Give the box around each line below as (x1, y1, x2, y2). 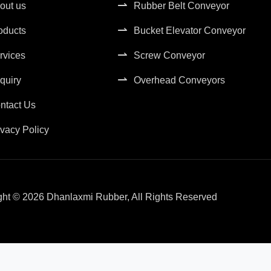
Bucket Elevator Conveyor (133, 25, 246, 36)
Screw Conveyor (133, 50, 205, 60)
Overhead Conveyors (133, 75, 225, 85)
